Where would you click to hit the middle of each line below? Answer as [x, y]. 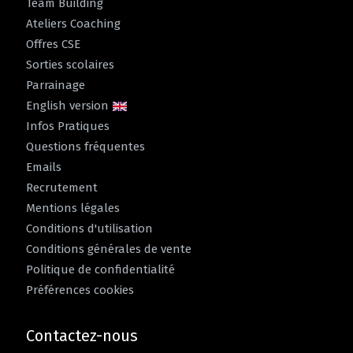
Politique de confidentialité [100, 269]
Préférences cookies [80, 290]
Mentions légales [73, 208]
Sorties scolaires [70, 64]
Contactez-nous [82, 335]
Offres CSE [53, 44]
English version [69, 105]
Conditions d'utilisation [89, 228]
